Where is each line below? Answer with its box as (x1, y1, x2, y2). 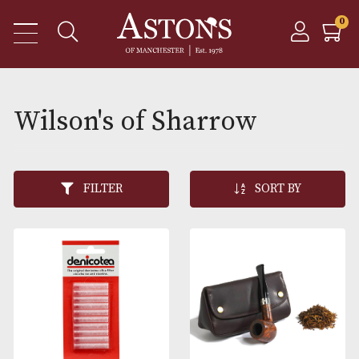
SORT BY (299, 213, 355, 232)
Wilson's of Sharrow (15, 123, 303, 163)
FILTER (97, 213, 144, 232)
